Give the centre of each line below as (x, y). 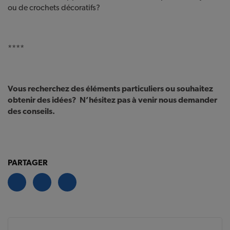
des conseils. (31, 111)
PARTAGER (28, 162)
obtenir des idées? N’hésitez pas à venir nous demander (112, 100)
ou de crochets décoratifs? (54, 7)
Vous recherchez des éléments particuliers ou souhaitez (110, 88)
